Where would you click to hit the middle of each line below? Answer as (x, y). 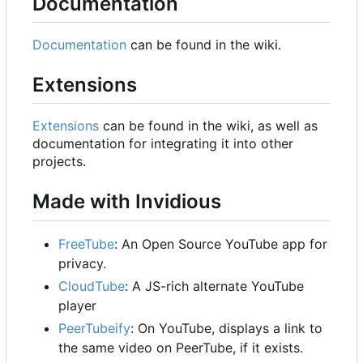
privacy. (82, 263)
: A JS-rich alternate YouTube (214, 286)
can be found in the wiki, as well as (208, 126)
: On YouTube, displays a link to (226, 328)
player (77, 305)
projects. (59, 162)
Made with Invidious (127, 202)
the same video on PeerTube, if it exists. (181, 347)
